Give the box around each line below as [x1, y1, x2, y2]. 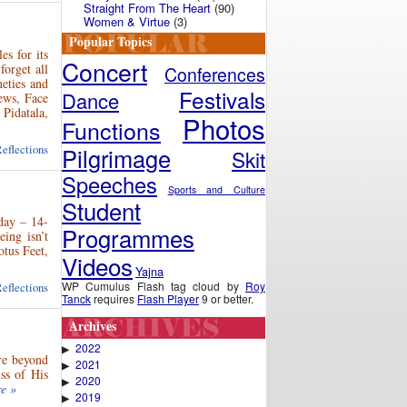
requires [91, 291, 137, 306]
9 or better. [199, 291, 253, 306]
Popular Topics [69, 32, 152, 51]
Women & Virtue [84, 13, 170, 30]
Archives [69, 316, 116, 335]
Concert [62, 54, 147, 89]
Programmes [62, 221, 194, 254]
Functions [62, 114, 161, 146]
